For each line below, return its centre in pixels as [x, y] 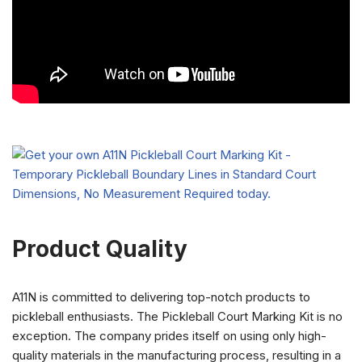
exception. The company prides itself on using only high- [169, 336]
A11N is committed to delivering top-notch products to [161, 297]
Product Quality [100, 249]
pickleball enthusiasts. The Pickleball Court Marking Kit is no [177, 316]
